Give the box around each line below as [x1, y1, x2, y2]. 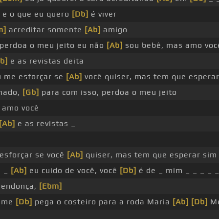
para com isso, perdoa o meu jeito [39, 88, 177, 97]
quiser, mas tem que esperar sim [83, 150, 217, 160]
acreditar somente [6, 25, 85, 35]
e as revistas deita [7, 56, 84, 66]
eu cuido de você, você [26, 166, 120, 175]
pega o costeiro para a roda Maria [32, 197, 173, 207]
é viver [88, 9, 117, 19]
